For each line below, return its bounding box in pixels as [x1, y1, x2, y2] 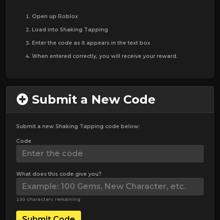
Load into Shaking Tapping [32, 27, 108, 33]
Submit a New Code [28, 92, 156, 107]
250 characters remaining [16, 196, 81, 202]
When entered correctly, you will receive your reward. [32, 53, 178, 60]
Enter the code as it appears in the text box [32, 40, 150, 47]
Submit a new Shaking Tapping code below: [16, 123, 140, 130]
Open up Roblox [32, 13, 78, 20]
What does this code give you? [16, 171, 102, 178]
